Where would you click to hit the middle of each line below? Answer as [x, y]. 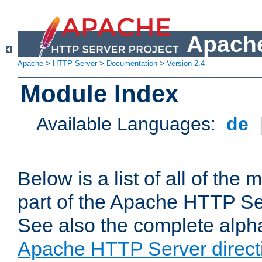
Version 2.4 [186, 64]
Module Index [100, 94]
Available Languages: [129, 124]
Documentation [132, 64]
